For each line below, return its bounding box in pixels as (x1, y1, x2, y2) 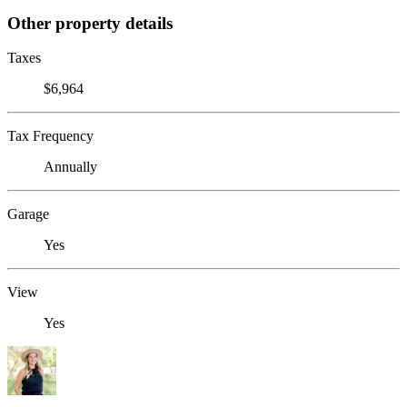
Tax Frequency (7, 128, 94, 144)
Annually (44, 159, 97, 175)
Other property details (7, 13, 173, 33)
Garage (7, 206, 49, 223)
